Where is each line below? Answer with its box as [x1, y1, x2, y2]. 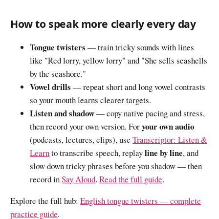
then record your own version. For [30, 121, 142, 132]
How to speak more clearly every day [10, 17, 196, 31]
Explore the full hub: [10, 195, 81, 207]
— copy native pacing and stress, [94, 108, 205, 119]
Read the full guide [99, 174, 163, 185]
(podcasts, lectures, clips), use [30, 134, 133, 146]
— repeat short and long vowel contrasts [71, 81, 206, 93]
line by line [145, 147, 183, 159]
